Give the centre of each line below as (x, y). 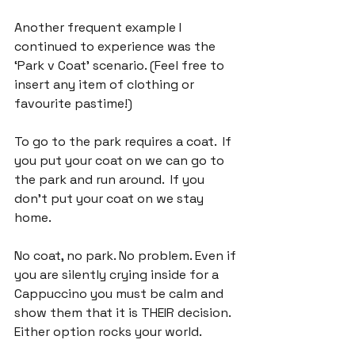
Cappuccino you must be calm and (120, 293)
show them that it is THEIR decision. (124, 312)
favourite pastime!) (73, 103)
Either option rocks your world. (108, 331)
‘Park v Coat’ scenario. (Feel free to (121, 65)
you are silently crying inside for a (118, 274)
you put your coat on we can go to (121, 160)
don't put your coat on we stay (111, 198)
